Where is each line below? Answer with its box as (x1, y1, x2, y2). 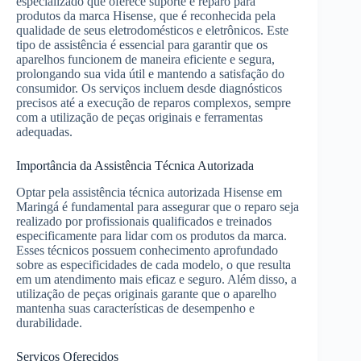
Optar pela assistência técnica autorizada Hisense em (16, 185, 282, 199)
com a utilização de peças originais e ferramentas (16, 110, 263, 124)
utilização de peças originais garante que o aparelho (16, 286, 276, 301)
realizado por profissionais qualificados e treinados (16, 214, 272, 228)
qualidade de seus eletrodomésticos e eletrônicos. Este (16, 23, 288, 37)
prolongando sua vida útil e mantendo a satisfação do (16, 66, 284, 81)
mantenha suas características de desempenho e (16, 301, 255, 315)
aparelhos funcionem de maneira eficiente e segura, (16, 52, 275, 66)
